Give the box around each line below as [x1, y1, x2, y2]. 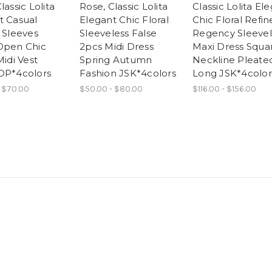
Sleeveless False [80, 27, 157, 39]
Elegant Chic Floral [80, 13, 169, 25]
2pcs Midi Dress [80, 40, 154, 52]
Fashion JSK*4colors [80, 67, 176, 79]
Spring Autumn [80, 53, 152, 66]
